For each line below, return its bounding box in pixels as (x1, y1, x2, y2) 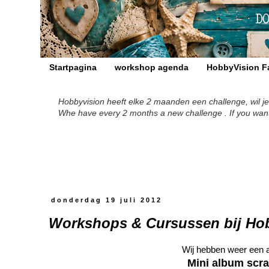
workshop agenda (115, 62, 189, 73)
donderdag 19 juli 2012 (51, 196, 163, 204)
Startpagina (49, 62, 97, 73)
